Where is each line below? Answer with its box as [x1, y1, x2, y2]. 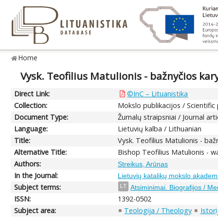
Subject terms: [14, 182, 61, 192]
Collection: [14, 100, 48, 110]
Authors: [14, 159, 41, 168]
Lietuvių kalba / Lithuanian [118, 124, 202, 133]
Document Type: [14, 112, 69, 122]
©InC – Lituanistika [127, 89, 188, 98]
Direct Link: [14, 89, 50, 98]
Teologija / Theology [124, 205, 192, 215]
